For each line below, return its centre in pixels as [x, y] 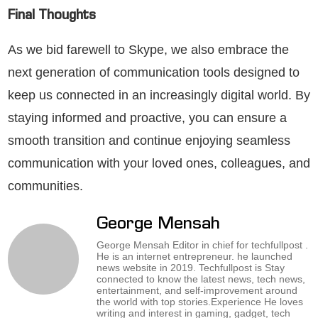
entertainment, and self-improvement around [197, 291]
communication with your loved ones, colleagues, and [159, 164]
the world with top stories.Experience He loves [200, 302]
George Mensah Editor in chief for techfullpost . [202, 245]
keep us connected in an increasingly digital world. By [159, 95]
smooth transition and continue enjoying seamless [149, 141]
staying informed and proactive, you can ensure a [147, 118]
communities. [45, 186]
